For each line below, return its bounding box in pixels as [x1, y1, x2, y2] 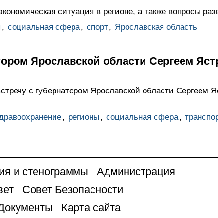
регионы [68, 112, 99, 122]
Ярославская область [114, 22, 197, 32]
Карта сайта [61, 201, 121, 214]
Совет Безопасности [22, 183, 123, 196]
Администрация [96, 165, 175, 178]
